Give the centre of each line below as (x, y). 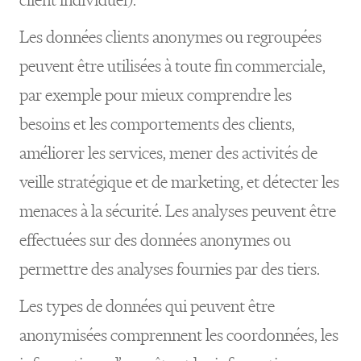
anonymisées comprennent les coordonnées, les (179, 335)
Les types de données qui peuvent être (147, 306)
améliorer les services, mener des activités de (168, 153)
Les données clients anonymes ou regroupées (170, 37)
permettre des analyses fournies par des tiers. (170, 269)
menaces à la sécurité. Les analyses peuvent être (178, 211)
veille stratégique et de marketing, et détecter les (179, 182)
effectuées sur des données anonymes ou (155, 240)
